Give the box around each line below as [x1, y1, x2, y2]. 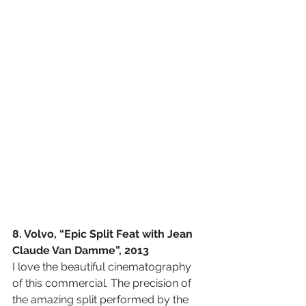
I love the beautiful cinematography [12, 260, 194, 273]
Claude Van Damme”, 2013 [12, 243, 149, 257]
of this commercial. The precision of [12, 276, 194, 290]
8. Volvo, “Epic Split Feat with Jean [12, 227, 195, 240]
